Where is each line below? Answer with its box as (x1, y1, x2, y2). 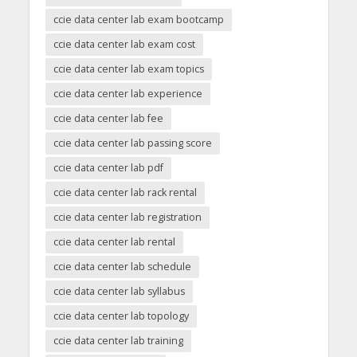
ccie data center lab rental (53, 234, 175, 249)
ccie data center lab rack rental (53, 185, 197, 199)
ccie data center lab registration (53, 210, 202, 224)
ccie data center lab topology (53, 308, 189, 323)
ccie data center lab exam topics (53, 61, 204, 76)
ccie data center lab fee (53, 111, 163, 125)
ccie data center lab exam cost (53, 37, 195, 51)
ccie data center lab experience (53, 86, 202, 100)
